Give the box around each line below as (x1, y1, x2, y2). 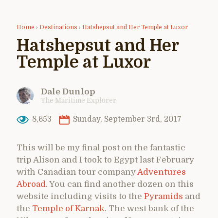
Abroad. (17, 179, 48, 189)
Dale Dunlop (41, 87, 95, 96)
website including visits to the (17, 191, 144, 201)
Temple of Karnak (32, 203, 105, 213)
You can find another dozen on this (48, 179, 194, 189)
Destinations (39, 23, 77, 31)
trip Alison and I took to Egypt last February (17, 155, 194, 164)
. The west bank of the (105, 203, 194, 213)
